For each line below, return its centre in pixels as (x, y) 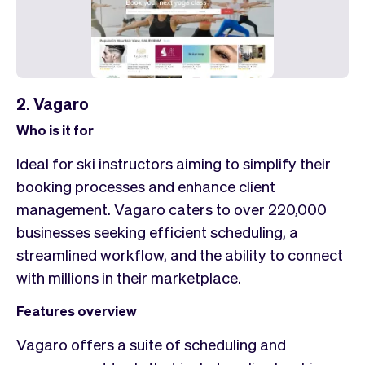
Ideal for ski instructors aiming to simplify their (174, 163)
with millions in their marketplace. (129, 277)
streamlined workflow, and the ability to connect (180, 255)
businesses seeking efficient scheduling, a (157, 232)
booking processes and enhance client (146, 186)
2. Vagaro (53, 104)
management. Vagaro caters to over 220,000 (172, 209)
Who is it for (55, 130)
